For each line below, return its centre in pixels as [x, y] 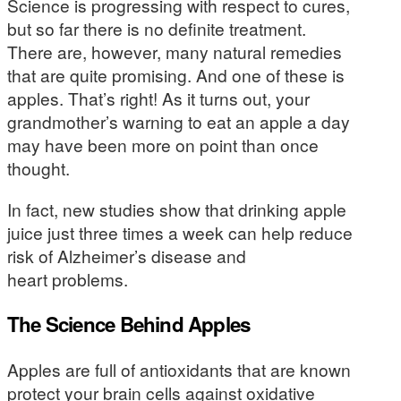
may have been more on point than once [163, 145]
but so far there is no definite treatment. [157, 29]
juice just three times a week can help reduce [180, 232]
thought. [38, 168]
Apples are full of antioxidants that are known [179, 370]
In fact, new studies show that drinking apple [177, 209]
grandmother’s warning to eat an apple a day [179, 122]
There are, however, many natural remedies [175, 52]
